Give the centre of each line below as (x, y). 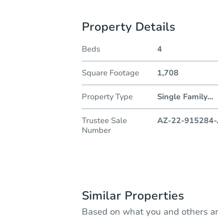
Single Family (182, 97)
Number (96, 130)
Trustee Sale (104, 120)
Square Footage (110, 73)
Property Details (128, 27)
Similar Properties (133, 195)
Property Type (107, 97)
